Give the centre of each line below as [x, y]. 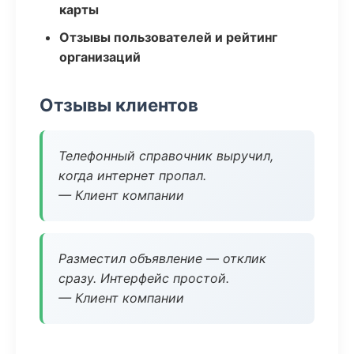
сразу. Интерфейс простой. [144, 278]
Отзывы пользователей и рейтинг [168, 37]
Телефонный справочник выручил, [166, 156]
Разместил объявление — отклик [162, 258]
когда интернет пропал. [132, 175]
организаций [100, 57]
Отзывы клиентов [119, 105]
